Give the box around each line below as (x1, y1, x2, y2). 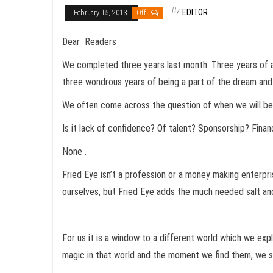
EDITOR (182, 7, 208, 17)
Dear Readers (62, 36, 116, 48)
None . (62, 146, 87, 157)
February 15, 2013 (74, 9, 129, 17)
